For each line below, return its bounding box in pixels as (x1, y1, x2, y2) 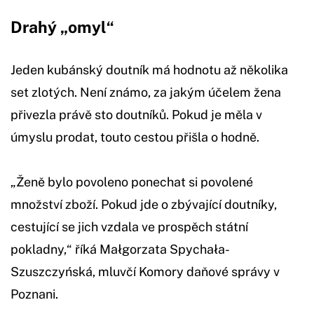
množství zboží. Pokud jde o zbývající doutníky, (11, 196, 277, 212)
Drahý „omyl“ (11, 17, 114, 36)
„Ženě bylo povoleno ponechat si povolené (11, 174, 253, 189)
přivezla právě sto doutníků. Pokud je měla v (11, 107, 262, 122)
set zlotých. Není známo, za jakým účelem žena (11, 84, 281, 100)
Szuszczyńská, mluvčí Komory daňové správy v (11, 264, 280, 279)
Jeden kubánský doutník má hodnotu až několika (11, 62, 288, 77)
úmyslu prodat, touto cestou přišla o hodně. (11, 129, 259, 144)
